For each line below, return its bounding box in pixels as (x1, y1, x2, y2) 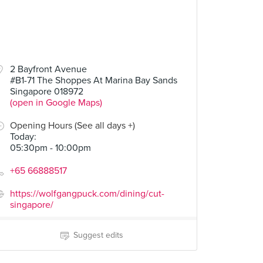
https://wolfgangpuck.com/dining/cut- (10, 188, 164, 200)
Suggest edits (73, 230, 123, 240)
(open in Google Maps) (10, 97, 102, 109)
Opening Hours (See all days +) (10, 120, 135, 131)
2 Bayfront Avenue (10, 63, 87, 75)
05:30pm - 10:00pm (10, 142, 91, 154)
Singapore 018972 (10, 86, 83, 97)
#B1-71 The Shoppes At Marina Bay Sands (10, 75, 177, 86)
